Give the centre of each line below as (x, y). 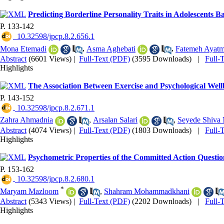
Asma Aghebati (111, 48)
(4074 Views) (50, 130)
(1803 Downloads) (162, 130)
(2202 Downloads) (162, 201)
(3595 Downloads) (162, 58)
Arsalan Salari (115, 120)
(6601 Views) (50, 58)
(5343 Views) (50, 201)
